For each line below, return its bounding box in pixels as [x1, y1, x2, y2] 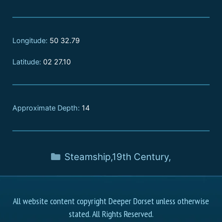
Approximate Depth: [12, 103, 80, 112]
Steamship [64, 151, 111, 163]
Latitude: [12, 57, 41, 66]
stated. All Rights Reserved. [68, 208, 154, 220]
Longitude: [12, 36, 48, 45]
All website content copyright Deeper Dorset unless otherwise [13, 195, 209, 207]
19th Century [112, 151, 169, 163]
